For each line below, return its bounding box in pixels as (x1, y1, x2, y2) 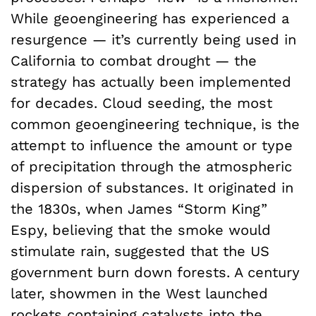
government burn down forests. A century (11, 263, 300, 281)
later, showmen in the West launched (11, 284, 268, 302)
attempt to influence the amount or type (11, 136, 293, 154)
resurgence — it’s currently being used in (11, 30, 296, 48)
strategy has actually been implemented (11, 73, 291, 90)
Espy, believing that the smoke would (11, 221, 271, 238)
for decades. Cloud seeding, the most (11, 94, 272, 111)
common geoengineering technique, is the (11, 115, 300, 133)
